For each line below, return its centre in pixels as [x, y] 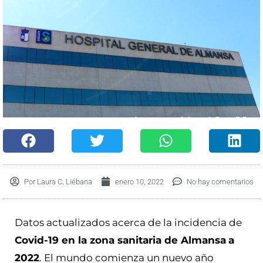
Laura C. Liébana [63, 181]
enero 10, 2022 [139, 181]
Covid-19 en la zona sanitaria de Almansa [120, 240]
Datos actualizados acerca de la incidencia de [128, 222]
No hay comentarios [220, 181]
